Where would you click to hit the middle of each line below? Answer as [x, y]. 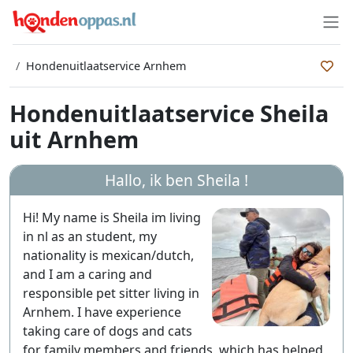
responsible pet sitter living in [111, 293]
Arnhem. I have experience [102, 312]
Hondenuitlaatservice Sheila [169, 113]
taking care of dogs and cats [108, 331]
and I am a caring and [87, 274]
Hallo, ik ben [151, 180]
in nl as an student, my [90, 236]
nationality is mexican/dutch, [108, 255]
